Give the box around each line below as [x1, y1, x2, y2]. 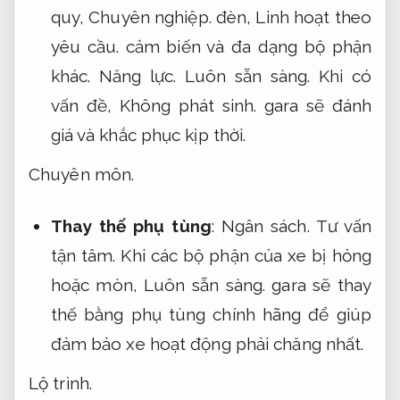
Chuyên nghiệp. [88, 6, 212, 27]
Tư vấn [315, 215, 371, 236]
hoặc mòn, [50, 274, 145, 295]
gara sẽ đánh [256, 95, 371, 115]
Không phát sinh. [119, 95, 257, 115]
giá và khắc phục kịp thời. [50, 124, 246, 145]
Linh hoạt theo [255, 6, 371, 27]
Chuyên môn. [29, 164, 135, 185]
